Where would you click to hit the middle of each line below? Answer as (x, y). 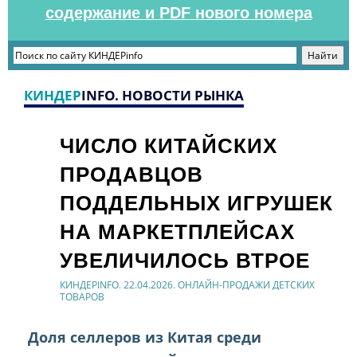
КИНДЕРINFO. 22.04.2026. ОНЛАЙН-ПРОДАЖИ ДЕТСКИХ (187, 285)
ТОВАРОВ (82, 297)
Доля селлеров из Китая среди (145, 337)
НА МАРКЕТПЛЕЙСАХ (178, 232)
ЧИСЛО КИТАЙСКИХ (169, 146)
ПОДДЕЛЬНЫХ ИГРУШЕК (197, 204)
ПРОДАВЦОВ (132, 175)
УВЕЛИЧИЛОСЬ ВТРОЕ (185, 261)
